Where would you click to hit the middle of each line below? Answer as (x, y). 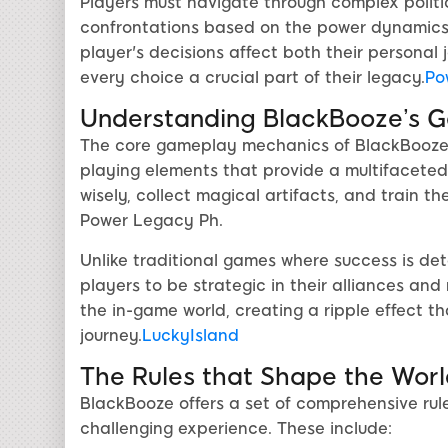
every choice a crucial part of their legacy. (252, 78)
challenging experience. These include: (235, 429)
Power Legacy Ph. (151, 221)
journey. (110, 336)
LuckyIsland (190, 336)
